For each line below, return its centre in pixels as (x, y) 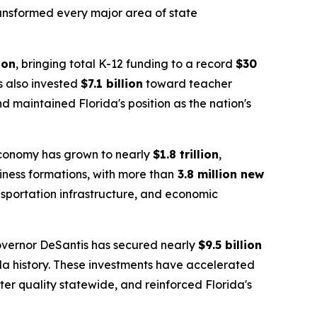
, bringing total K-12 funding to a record (126, 64)
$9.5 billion (230, 245)
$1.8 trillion (186, 155)
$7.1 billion (112, 84)
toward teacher (188, 84)
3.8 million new (219, 174)
